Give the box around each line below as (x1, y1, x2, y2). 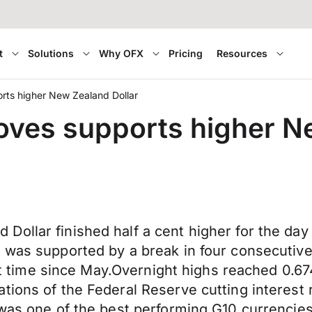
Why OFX (99, 47, 144, 59)
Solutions (28, 47, 75, 59)
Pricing (169, 47, 203, 59)
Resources (217, 47, 268, 59)
